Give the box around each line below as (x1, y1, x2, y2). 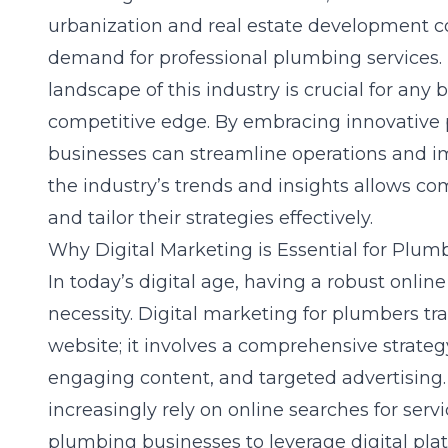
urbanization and (48, 15, 208, 37)
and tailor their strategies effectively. (48, 207, 373, 229)
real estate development (208, 15, 429, 37)
